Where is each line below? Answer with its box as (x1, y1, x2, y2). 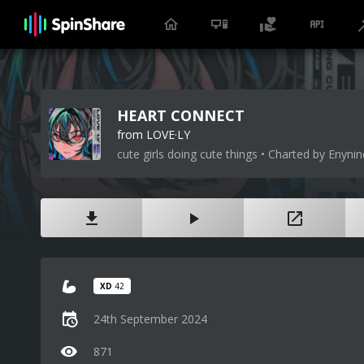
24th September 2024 (93, 310, 207, 327)
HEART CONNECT (117, 106, 245, 125)
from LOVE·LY (117, 127, 190, 142)
